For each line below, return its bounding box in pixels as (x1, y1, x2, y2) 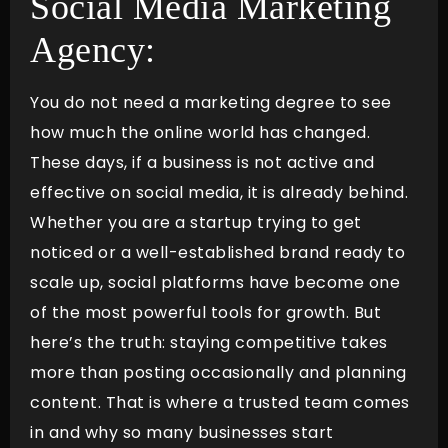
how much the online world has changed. (30, 120, 370, 144)
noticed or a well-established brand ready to (30, 240, 405, 264)
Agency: (30, 29, 156, 70)
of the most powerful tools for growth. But (30, 300, 381, 324)
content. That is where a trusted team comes (30, 390, 410, 414)
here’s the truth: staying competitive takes (30, 330, 388, 354)
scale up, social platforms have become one (30, 270, 400, 294)
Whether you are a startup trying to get (30, 210, 362, 234)
